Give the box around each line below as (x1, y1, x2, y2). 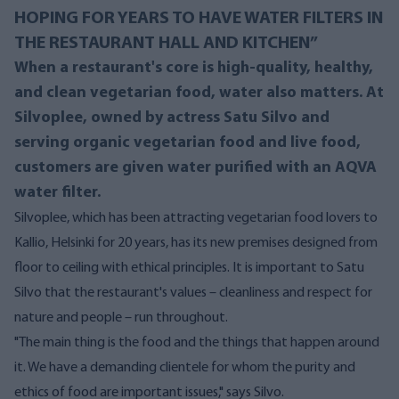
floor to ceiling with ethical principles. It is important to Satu (14, 261, 364, 276)
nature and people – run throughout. (14, 311, 228, 326)
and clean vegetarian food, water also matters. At (14, 85, 384, 102)
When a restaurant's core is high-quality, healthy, (14, 60, 373, 77)
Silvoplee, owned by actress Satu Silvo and (14, 110, 330, 127)
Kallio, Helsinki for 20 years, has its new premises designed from (14, 236, 378, 251)
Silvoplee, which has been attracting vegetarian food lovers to (14, 211, 378, 226)
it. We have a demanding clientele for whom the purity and (14, 361, 355, 376)
